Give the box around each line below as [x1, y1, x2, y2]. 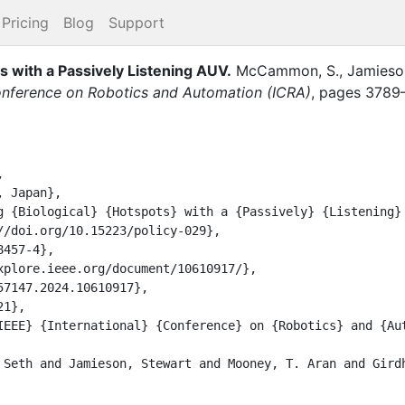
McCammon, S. [236, 61, 339, 80]
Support [108, 14, 165, 32]
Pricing [2, 14, 49, 32]
